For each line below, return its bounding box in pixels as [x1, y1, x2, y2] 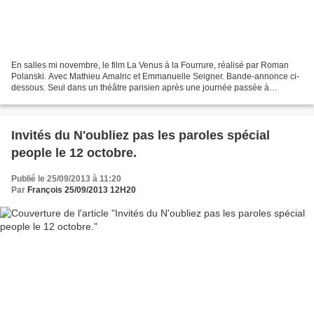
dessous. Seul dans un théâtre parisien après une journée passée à [11, 82, 269, 93]
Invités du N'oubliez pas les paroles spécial [11, 128, 270, 142]
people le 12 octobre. [11, 145, 137, 160]
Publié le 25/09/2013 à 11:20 [11, 173, 121, 184]
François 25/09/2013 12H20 [27, 184, 136, 195]
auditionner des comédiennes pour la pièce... [11, 93, 183, 104]
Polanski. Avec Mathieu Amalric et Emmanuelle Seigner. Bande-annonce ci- [11, 71, 299, 81]
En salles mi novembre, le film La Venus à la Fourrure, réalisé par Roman [11, 60, 289, 70]
